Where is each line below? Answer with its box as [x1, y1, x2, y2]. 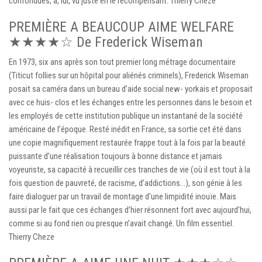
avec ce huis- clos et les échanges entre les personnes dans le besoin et [9, 96, 252, 108]
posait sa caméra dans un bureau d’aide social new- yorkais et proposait [9, 83, 253, 94]
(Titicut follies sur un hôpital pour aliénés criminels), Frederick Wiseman [9, 70, 249, 81]
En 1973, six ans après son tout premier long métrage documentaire [9, 56, 236, 67]
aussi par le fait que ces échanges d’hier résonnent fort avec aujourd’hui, [9, 204, 251, 215]
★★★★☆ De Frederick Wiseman [9, 33, 203, 50]
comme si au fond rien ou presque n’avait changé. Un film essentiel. [9, 218, 234, 229]
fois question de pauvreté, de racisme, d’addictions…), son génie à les [9, 177, 242, 188]
